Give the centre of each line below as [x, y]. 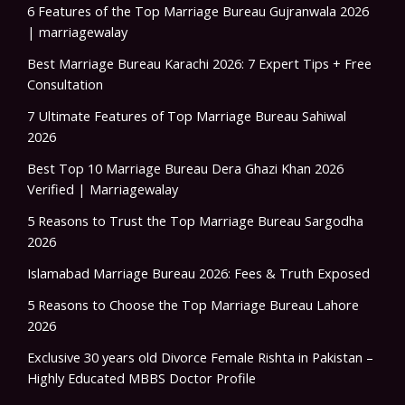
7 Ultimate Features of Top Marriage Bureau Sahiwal [187, 116]
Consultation [65, 85]
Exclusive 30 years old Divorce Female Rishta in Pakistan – [200, 358]
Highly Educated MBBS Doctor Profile [141, 378]
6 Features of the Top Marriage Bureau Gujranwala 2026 [198, 11]
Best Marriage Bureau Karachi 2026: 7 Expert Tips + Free [199, 64]
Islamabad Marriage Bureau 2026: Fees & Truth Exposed [198, 273]
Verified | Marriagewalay [103, 189]
